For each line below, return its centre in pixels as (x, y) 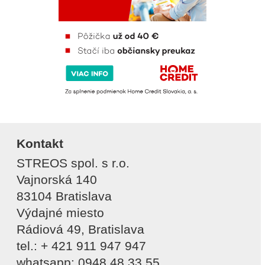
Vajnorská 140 (57, 179)
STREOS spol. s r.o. (73, 163)
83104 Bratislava (64, 196)
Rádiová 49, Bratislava (80, 229)
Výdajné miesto (60, 212)
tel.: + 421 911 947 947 (81, 245)
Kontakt (40, 143)
